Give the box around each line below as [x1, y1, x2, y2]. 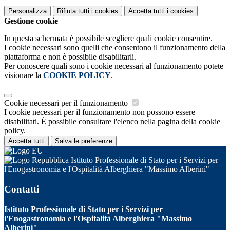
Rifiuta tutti [57, 7, 89, 15]
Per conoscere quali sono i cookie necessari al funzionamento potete [4, 62, 223, 71]
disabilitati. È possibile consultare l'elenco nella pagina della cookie [4, 117, 220, 126]
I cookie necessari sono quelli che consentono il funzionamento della [4, 43, 225, 52]
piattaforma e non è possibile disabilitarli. [4, 52, 136, 62]
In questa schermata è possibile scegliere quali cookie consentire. [4, 34, 213, 43]
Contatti [4, 183, 39, 195]
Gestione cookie [4, 16, 58, 26]
